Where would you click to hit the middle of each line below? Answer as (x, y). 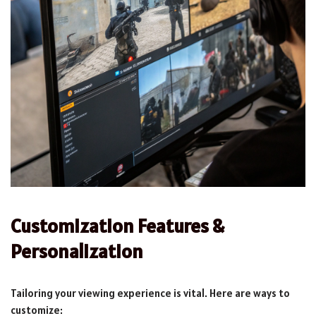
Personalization (77, 251)
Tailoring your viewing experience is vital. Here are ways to (150, 293)
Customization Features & (117, 225)
